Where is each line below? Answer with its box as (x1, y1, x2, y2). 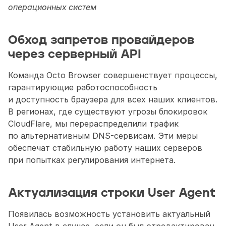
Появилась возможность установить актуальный (8, 208, 210, 219)
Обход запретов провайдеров (8, 34, 194, 46)
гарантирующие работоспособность (8, 82, 157, 92)
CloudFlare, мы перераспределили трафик (8, 118, 179, 129)
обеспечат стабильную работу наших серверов (8, 142, 202, 153)
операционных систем (8, 2, 96, 12)
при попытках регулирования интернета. (8, 154, 176, 165)
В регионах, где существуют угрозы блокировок (8, 106, 207, 117)
